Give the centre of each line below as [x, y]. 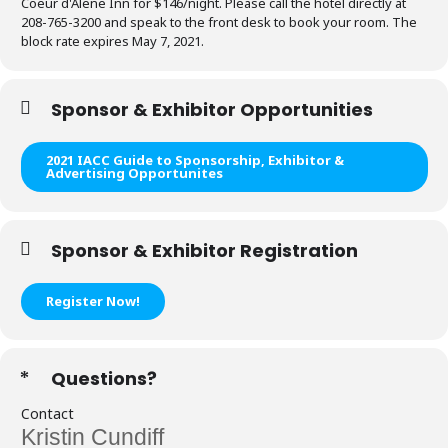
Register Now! [93, 301]
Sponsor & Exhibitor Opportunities [212, 109]
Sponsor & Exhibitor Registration [204, 250]
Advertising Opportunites [134, 173]
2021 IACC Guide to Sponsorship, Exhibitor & [195, 160]
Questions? [104, 378]
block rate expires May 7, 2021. [112, 41]
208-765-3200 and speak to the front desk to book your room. [206, 22]
